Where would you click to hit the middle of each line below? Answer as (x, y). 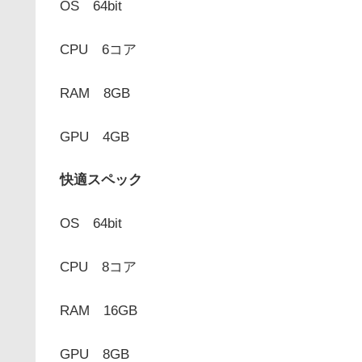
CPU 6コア (98, 49)
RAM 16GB (99, 310)
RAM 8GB (95, 93)
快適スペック (101, 180)
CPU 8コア (98, 267)
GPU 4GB (95, 137)
